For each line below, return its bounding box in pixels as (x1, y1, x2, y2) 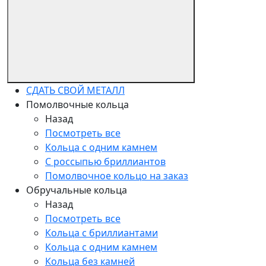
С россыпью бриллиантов (45, 154, 166, 168)
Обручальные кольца (26, 183, 127, 197)
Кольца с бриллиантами (45, 226, 158, 239)
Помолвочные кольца (26, 97, 129, 111)
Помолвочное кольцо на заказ (45, 169, 188, 182)
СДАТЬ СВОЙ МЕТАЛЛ (26, 83, 125, 97)
